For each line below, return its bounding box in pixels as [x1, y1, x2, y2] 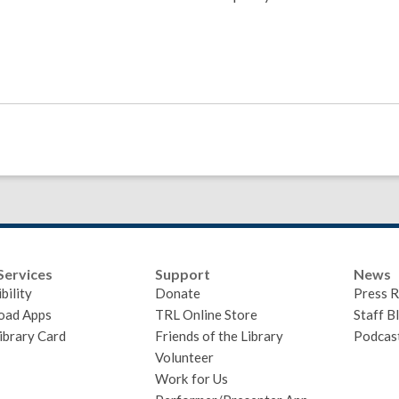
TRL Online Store [155, 306, 258, 322]
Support [155, 265, 211, 282]
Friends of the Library [155, 328, 284, 344]
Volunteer [155, 349, 215, 365]
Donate [155, 285, 201, 301]
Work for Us [155, 370, 229, 387]
